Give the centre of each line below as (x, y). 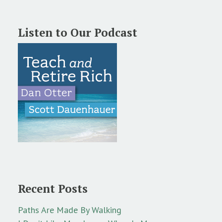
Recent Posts (53, 189)
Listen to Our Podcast (78, 32)
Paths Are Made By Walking (70, 210)
